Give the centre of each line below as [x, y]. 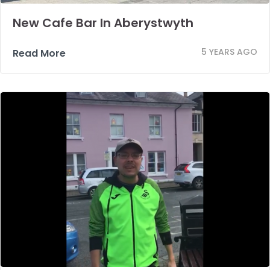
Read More [39, 53]
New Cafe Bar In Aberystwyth [103, 23]
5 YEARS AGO [229, 52]
